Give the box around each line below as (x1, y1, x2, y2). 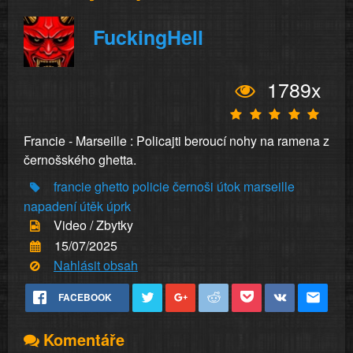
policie (132, 177, 169, 195)
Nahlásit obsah (54, 255, 138, 274)
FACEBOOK (58, 290, 112, 305)
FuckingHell (93, 22, 203, 51)
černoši (173, 177, 214, 195)
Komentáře (43, 328, 124, 351)
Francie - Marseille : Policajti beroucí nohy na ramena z (24, 132, 329, 150)
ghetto (95, 177, 129, 195)
